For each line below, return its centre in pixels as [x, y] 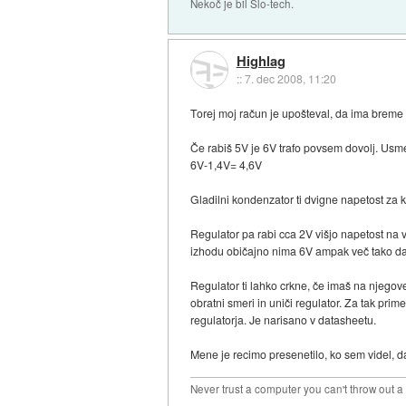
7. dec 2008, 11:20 [290, 78]
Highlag [261, 60]
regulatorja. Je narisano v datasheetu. [284, 320]
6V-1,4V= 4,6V [227, 165]
